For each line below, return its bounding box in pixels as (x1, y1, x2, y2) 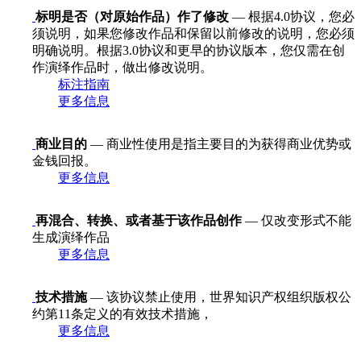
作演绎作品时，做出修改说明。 (32, 60, 213, 74)
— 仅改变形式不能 (242, 213, 351, 227)
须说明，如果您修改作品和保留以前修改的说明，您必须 (32, 26, 355, 40)
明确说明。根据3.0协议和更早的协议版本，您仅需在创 (32, 43, 345, 57)
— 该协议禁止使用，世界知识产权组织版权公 (87, 289, 351, 304)
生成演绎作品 (32, 230, 110, 244)
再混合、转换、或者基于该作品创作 (35, 213, 242, 227)
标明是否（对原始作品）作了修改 (35, 9, 229, 23)
